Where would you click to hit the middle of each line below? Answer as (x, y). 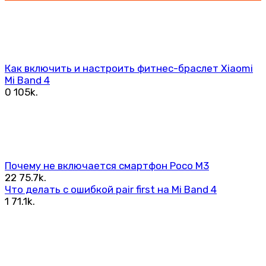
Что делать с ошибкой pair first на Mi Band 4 (111, 190)
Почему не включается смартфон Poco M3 (107, 166)
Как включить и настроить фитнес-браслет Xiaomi (129, 69)
